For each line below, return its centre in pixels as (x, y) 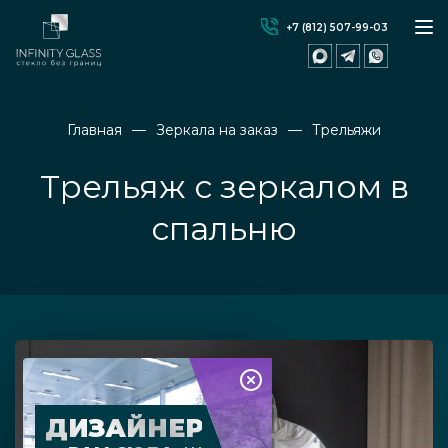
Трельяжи (346, 130)
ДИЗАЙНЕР (124, 428)
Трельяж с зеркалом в (224, 187)
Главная (94, 130)
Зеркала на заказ (217, 130)
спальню (224, 229)
